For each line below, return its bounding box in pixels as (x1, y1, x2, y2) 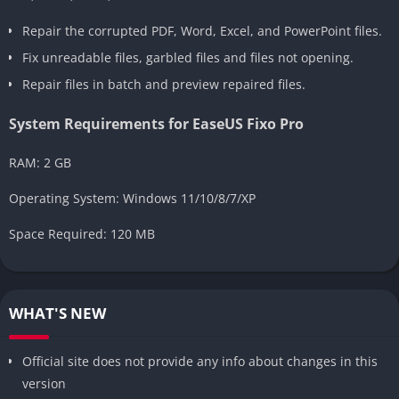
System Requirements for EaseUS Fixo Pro (9, 113, 304, 134)
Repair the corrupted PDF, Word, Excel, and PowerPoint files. (22, 21, 382, 39)
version (22, 374, 66, 392)
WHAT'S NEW (9, 302, 106, 323)
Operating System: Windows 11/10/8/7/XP (9, 189, 256, 207)
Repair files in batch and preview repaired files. (22, 75, 305, 93)
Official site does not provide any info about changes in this (22, 352, 378, 370)
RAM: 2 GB (9, 153, 71, 171)
